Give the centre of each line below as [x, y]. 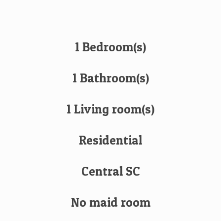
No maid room [110, 202]
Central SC [110, 171]
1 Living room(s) [110, 109]
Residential [110, 140]
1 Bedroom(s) [110, 47]
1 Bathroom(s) [110, 78]
